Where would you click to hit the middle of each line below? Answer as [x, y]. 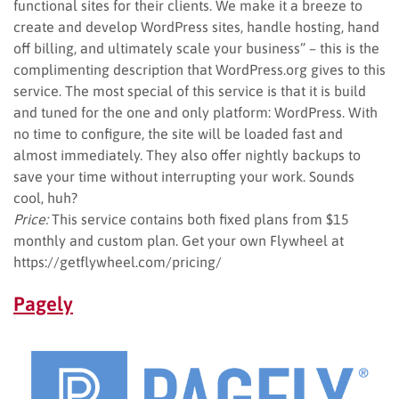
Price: [31, 219]
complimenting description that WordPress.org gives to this [199, 69]
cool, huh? [45, 197]
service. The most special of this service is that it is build [190, 90]
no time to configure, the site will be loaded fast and [178, 133]
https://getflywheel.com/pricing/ [118, 261]
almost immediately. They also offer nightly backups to [187, 155]
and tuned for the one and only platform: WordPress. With [195, 112]
